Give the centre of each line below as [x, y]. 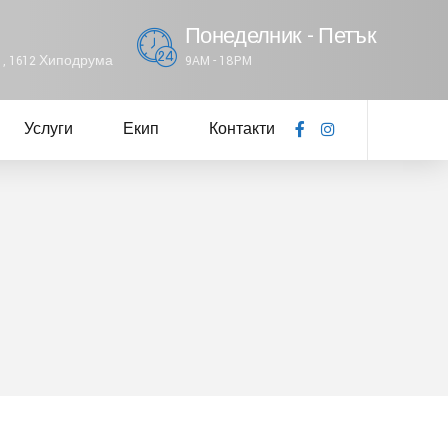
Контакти [242, 129]
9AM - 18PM [219, 61]
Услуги [48, 129]
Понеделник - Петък [280, 36]
